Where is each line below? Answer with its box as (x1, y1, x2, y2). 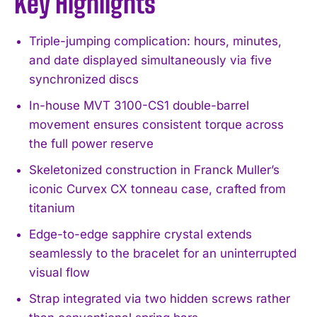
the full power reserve (29, 136, 154, 151)
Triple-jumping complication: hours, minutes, (29, 33, 282, 48)
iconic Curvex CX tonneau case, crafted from (29, 181, 286, 196)
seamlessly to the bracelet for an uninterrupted (29, 246, 296, 260)
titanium (29, 200, 75, 215)
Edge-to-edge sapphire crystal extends (29, 226, 252, 241)
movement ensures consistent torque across (29, 117, 284, 132)
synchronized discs (29, 71, 139, 86)
